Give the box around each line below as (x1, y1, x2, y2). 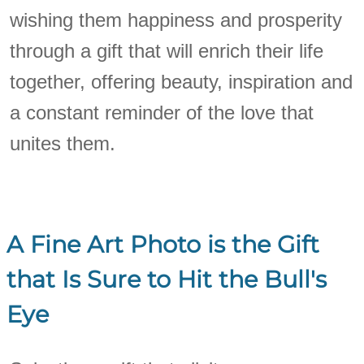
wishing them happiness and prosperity (10, 8, 343, 31)
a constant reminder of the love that (10, 101, 314, 123)
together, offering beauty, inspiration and (10, 70, 353, 93)
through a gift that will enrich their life (10, 39, 324, 62)
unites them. (10, 132, 116, 154)
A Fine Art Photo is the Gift (6, 229, 319, 258)
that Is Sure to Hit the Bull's (6, 264, 327, 293)
